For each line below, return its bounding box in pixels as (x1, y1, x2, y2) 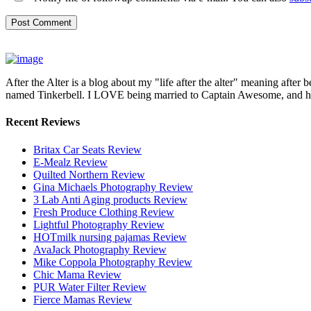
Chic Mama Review (33, 268, 121, 280)
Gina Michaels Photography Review (33, 180, 193, 193)
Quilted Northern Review (33, 168, 145, 180)
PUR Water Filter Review (33, 280, 146, 293)
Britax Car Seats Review (33, 143, 142, 155)
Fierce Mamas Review (33, 293, 132, 305)
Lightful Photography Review (33, 218, 165, 230)
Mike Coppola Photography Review (33, 255, 192, 268)
